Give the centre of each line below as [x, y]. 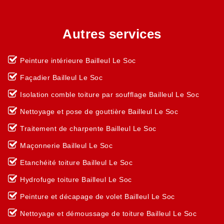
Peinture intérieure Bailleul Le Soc [78, 60]
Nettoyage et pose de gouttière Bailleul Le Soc [99, 111]
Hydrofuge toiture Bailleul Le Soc [76, 179]
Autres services [112, 34]
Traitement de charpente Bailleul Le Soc [88, 128]
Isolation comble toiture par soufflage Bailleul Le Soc [109, 94]
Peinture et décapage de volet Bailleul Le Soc [97, 196]
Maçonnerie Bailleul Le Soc [66, 145]
